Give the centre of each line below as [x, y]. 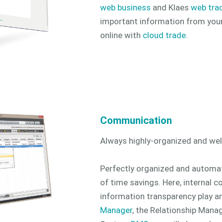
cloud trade [164, 35]
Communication [136, 120]
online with [121, 35]
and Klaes [171, 8]
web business [125, 8]
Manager [116, 210]
